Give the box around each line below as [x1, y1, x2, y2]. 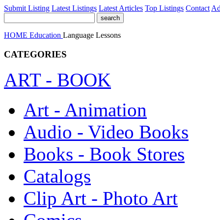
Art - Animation [24, 99, 147, 121]
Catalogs [24, 165, 91, 187]
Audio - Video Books [24, 121, 189, 143]
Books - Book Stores [24, 143, 185, 165]
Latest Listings [52, 4, 97, 12]
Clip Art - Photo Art [24, 188, 178, 209]
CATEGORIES [4, 49, 67, 59]
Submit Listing [4, 4, 50, 12]
